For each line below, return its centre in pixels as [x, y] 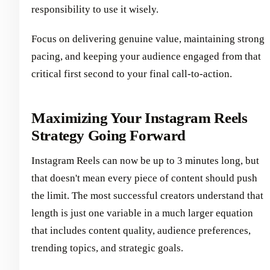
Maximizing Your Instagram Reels [140, 118]
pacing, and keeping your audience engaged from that [146, 56]
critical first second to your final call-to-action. [132, 74]
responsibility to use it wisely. [95, 9]
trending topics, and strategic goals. [107, 248]
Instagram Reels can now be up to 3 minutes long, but [145, 161]
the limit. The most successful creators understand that [147, 196]
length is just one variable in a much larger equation [142, 213]
